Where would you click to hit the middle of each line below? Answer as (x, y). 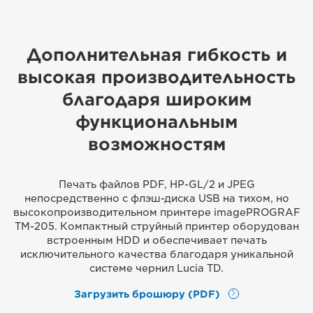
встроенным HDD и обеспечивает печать (156, 240)
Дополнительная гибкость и (156, 54)
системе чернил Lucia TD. (156, 268)
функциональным (156, 122)
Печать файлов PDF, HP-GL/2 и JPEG (156, 184)
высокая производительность (156, 77)
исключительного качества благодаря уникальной (156, 254)
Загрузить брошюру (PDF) (147, 294)
